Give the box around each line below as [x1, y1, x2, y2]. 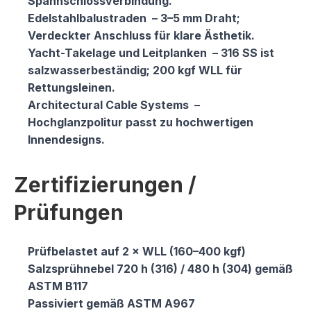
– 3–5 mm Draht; [149, 11, 240, 25]
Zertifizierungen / [14, 172, 196, 197]
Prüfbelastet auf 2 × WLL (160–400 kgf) [28, 244, 246, 258]
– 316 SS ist [210, 46, 274, 60]
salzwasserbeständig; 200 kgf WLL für [28, 63, 242, 77]
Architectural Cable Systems [28, 98, 192, 112]
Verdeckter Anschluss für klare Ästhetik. [28, 28, 255, 42]
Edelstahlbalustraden [28, 11, 149, 25]
